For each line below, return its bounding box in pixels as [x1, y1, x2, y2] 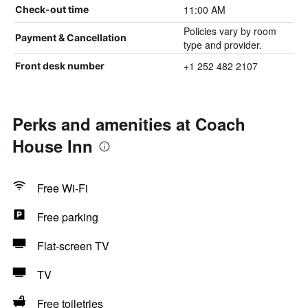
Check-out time [15, 3, 89, 15]
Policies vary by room [183, 24, 276, 38]
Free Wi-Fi [37, 180, 88, 196]
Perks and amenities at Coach [12, 112, 245, 135]
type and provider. [183, 38, 262, 52]
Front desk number [15, 60, 104, 71]
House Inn [12, 134, 93, 157]
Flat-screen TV [37, 238, 109, 254]
